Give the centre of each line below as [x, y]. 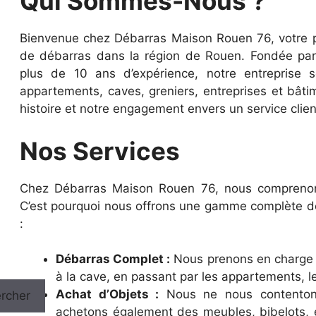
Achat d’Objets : [108, 294]
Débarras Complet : [113, 259]
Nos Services [100, 151]
